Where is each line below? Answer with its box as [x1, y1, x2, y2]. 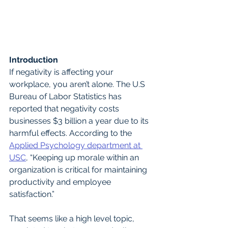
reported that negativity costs [9, 104, 121, 114]
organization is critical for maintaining [9, 165, 149, 175]
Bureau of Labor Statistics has [9, 92, 124, 102]
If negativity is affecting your [9, 67, 116, 77]
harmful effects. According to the [9, 128, 134, 138]
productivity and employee [9, 177, 113, 187]
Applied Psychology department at [9, 140, 142, 151]
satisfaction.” [9, 189, 54, 199]
